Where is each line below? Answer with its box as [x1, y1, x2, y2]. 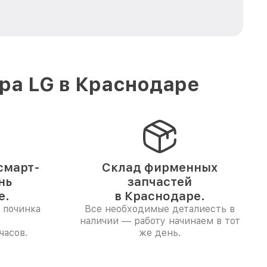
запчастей [128, 175, 192, 189]
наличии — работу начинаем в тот [79, 215, 240, 226]
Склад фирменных [102, 160, 218, 175]
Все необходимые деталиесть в [85, 203, 235, 215]
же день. [139, 227, 181, 238]
